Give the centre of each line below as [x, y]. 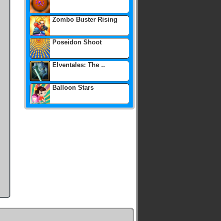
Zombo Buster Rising [85, 19]
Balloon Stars [73, 88]
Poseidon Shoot [77, 42]
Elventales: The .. [79, 65]
